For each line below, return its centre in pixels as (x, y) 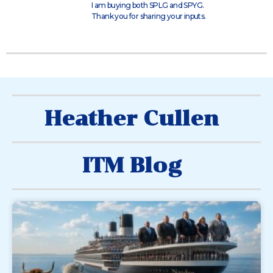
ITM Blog (132, 165)
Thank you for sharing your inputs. (149, 16)
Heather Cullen (132, 119)
